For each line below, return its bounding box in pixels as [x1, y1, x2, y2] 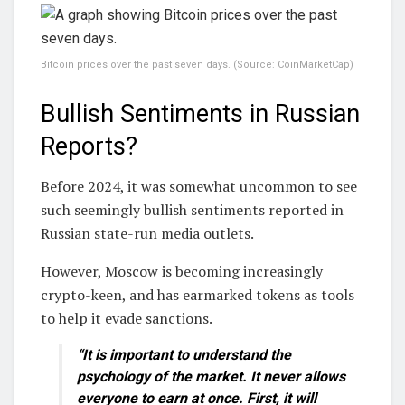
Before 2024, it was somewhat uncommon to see [41, 176, 357, 197]
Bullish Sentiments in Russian [41, 99, 360, 128]
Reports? [41, 131, 137, 161]
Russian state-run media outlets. [41, 223, 254, 244]
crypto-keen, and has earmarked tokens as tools [41, 285, 354, 306]
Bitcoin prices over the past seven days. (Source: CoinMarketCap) [41, 59, 353, 71]
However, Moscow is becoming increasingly [41, 261, 323, 282]
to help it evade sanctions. [41, 308, 212, 329]
